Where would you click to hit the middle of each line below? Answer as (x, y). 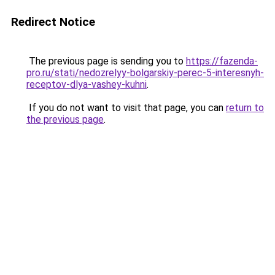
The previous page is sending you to (106, 61)
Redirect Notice (53, 22)
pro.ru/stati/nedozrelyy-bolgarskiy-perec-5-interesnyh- (145, 73)
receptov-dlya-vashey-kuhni (87, 84)
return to (245, 108)
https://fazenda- (222, 61)
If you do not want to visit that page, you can (126, 108)
